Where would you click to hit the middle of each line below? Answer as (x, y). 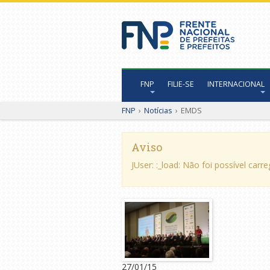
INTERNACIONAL (236, 84)
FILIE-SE (181, 84)
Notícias (158, 110)
